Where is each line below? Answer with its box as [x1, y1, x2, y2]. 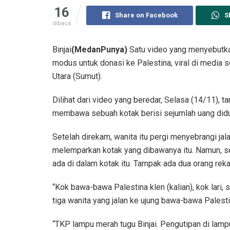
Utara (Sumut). [52, 71, 102, 81]
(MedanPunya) [71, 44, 127, 54]
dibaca [52, 20, 71, 27]
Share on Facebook [114, 11, 178, 19]
